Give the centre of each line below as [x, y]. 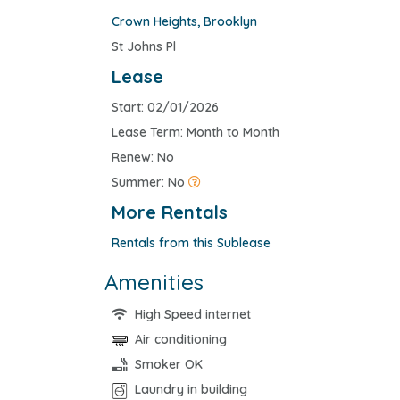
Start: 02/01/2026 [165, 108]
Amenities [154, 283]
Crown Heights [154, 22]
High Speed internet [193, 315]
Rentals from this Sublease [191, 243]
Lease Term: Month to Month [196, 133]
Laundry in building [191, 390]
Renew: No [143, 158]
